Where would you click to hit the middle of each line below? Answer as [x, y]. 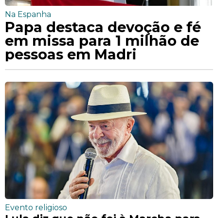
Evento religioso [36, 207]
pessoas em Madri [71, 54]
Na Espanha [28, 14]
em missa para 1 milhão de [102, 40]
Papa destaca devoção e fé [103, 27]
